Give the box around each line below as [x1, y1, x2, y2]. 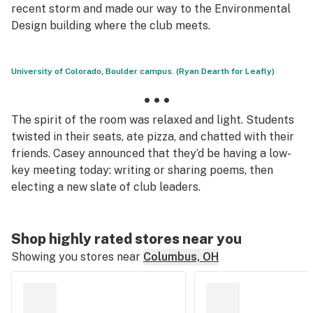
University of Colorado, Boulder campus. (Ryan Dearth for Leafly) [11, 66, 275, 76]
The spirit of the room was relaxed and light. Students [11, 113, 294, 126]
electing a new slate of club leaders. [11, 180, 201, 194]
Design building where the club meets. [11, 19, 210, 32]
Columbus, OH [143, 250, 219, 263]
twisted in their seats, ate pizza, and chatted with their [11, 130, 294, 143]
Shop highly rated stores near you [11, 231, 242, 247]
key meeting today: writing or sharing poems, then [11, 163, 273, 177]
